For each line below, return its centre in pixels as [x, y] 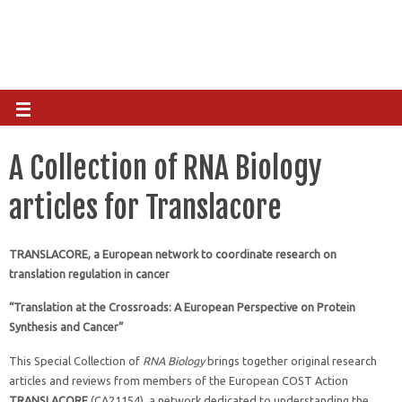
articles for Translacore [145, 207]
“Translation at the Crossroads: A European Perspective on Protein [182, 307]
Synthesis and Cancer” [66, 327]
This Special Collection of [76, 360]
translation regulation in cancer [89, 274]
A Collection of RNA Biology [166, 168]
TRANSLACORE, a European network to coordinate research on [173, 254]
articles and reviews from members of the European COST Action [179, 380]
